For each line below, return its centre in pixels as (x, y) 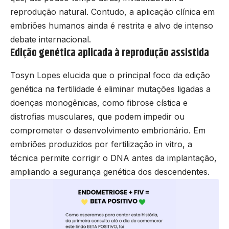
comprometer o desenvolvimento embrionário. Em (108, 130)
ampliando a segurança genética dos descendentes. (110, 171)
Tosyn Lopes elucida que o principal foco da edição (110, 75)
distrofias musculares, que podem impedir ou (97, 116)
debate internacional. (51, 40)
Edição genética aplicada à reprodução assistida (110, 53)
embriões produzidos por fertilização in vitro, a (101, 144)
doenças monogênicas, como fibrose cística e (99, 102)
